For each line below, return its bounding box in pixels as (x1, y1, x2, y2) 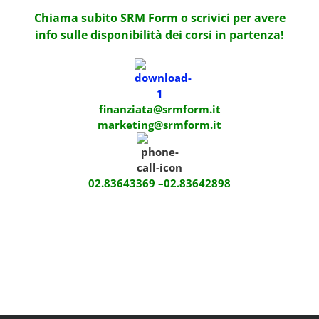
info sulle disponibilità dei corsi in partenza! (35, 26, 284, 43)
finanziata (98, 102, 153, 117)
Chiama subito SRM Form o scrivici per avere (33, 9, 286, 26)
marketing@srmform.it (98, 117, 221, 132)
